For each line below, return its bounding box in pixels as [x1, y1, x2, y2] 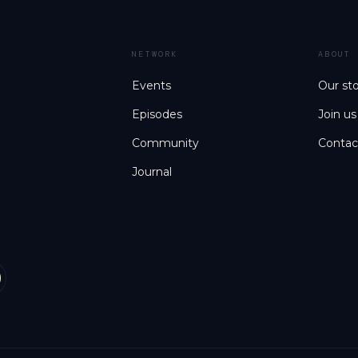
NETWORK [132, 49, 178, 59]
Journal [132, 165, 173, 179]
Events [132, 78, 172, 93]
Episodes [132, 107, 183, 121]
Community [132, 136, 200, 150]
